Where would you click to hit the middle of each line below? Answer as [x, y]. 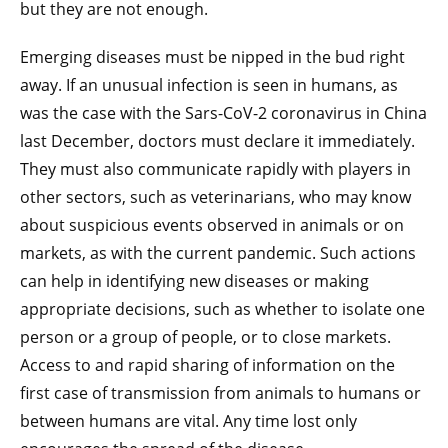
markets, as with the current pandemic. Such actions [218, 252]
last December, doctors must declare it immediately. [217, 140]
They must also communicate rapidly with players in [215, 168]
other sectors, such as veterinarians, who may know [215, 196]
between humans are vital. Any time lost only [188, 420]
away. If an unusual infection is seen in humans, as [209, 84]
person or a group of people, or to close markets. [205, 336]
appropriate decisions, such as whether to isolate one [222, 308]
